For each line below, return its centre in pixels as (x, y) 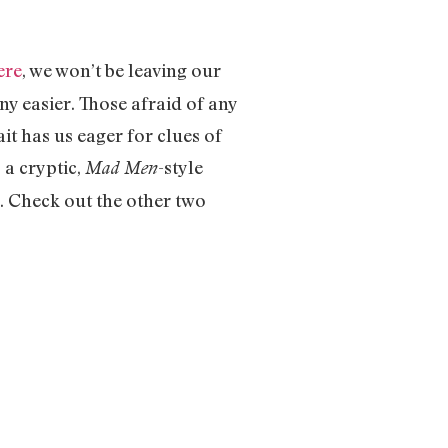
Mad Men (121, 167)
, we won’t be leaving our (121, 69)
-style (180, 166)
